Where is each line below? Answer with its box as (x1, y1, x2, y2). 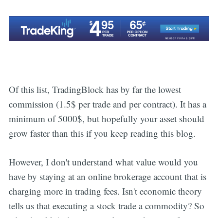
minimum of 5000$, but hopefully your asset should (8, 112, 204, 125)
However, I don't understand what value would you (8, 155, 198, 168)
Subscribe (158, 41, 198, 52)
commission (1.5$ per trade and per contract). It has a (8, 98, 206, 110)
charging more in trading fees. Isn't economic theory (8, 184, 202, 197)
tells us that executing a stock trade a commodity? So (8, 199, 204, 212)
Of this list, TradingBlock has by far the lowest (8, 83, 181, 96)
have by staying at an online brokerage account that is (8, 170, 206, 182)
